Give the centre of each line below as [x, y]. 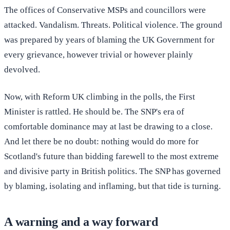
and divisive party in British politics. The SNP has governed [112, 171]
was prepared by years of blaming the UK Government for [109, 40]
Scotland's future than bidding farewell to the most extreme [111, 157]
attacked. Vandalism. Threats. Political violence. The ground [113, 25]
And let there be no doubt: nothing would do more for [101, 142]
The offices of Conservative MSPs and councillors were [105, 10]
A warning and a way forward [81, 222]
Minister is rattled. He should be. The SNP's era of [94, 112]
